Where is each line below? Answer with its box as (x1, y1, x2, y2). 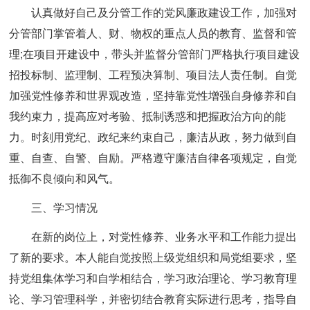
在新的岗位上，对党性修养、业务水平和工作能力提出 (31, 231, 298, 243)
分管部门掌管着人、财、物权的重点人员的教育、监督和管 (9, 28, 298, 39)
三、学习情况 (31, 202, 98, 214)
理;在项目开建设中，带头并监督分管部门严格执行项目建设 (9, 48, 300, 60)
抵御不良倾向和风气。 (9, 173, 120, 185)
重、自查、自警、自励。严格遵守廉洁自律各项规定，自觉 (9, 152, 298, 164)
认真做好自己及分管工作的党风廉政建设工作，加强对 (31, 7, 298, 19)
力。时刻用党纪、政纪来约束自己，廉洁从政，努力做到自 (9, 131, 298, 143)
